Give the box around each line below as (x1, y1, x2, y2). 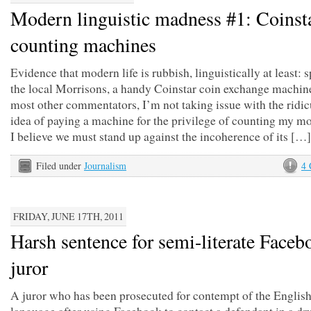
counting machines (10, 31, 156, 58)
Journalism (84, 159, 126, 172)
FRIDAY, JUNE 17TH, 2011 (13, 210, 124, 223)
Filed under (36, 159, 84, 172)
